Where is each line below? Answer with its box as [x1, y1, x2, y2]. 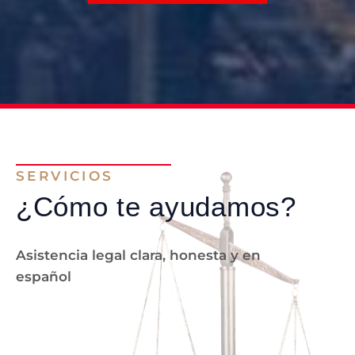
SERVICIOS [16, 168, 114, 184]
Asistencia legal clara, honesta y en [16, 247, 261, 263]
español [16, 269, 71, 284]
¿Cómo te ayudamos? [16, 191, 296, 222]
